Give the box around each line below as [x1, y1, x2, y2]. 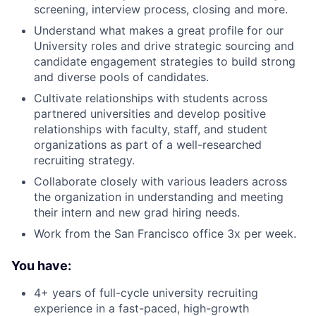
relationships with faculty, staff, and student [34, 121, 267, 136]
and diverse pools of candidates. [34, 69, 209, 84]
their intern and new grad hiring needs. [34, 205, 240, 219]
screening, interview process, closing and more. [34, 1, 288, 16]
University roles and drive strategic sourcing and [34, 38, 294, 53]
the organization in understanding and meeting [34, 189, 284, 204]
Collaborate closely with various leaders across [34, 174, 287, 188]
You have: [11, 257, 71, 273]
